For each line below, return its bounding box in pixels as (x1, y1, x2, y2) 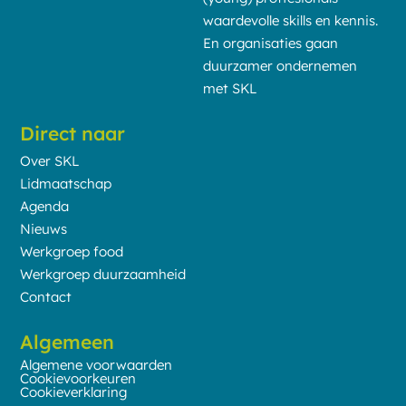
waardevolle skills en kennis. (203, 11, 378, 29)
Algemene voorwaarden (20, 355, 173, 373)
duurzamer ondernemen (203, 56, 357, 74)
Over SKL (20, 151, 80, 169)
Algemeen (20, 329, 115, 353)
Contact (20, 287, 72, 305)
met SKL (203, 79, 256, 97)
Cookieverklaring (20, 382, 128, 401)
